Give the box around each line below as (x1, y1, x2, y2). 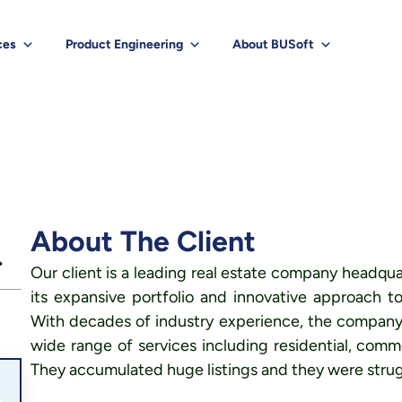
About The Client (30, 224, 256, 258)
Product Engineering (65, 37, 183, 52)
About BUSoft (232, 37, 314, 52)
